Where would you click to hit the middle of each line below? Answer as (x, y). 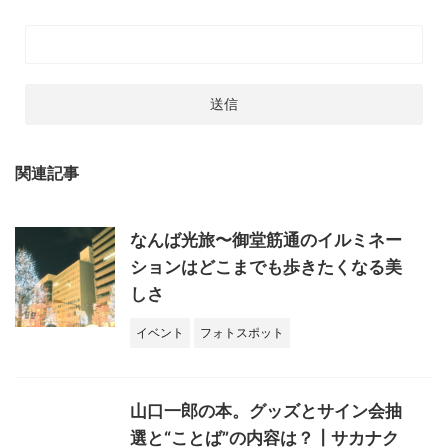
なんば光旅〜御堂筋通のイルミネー (266, 239)
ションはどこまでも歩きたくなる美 (266, 266)
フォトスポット (242, 332)
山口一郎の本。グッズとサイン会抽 (266, 410)
